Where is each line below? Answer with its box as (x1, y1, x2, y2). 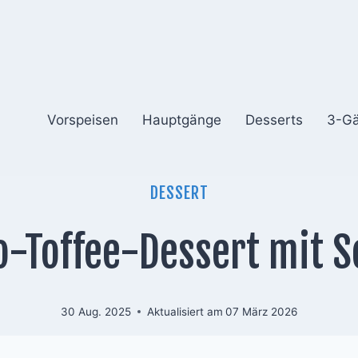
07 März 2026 (225, 304, 298, 318)
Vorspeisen (47, 111, 119, 128)
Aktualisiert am (146, 304, 223, 318)
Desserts (245, 111, 303, 128)
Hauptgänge (142, 111, 222, 128)
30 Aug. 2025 (60, 304, 131, 318)
